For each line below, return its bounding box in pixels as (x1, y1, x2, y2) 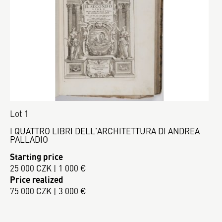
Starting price (10, 150, 63, 163)
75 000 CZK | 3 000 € (10, 184, 86, 197)
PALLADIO (10, 133, 48, 146)
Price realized (10, 173, 63, 185)
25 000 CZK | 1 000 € (10, 162, 86, 174)
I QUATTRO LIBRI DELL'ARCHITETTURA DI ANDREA (10, 125, 200, 137)
